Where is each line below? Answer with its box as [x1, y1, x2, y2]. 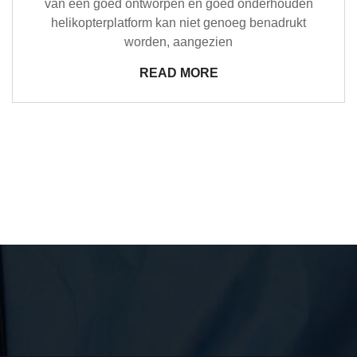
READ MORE [139, 66, 218, 80]
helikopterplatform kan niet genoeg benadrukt [51, 16, 306, 30]
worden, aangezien [124, 35, 233, 49]
